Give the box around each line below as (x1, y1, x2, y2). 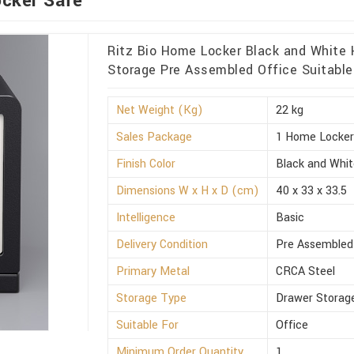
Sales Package (116, 129, 193, 146)
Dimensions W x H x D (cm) (116, 183, 260, 200)
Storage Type (116, 290, 187, 307)
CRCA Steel (276, 263, 336, 281)
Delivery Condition (116, 236, 209, 254)
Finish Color (116, 156, 176, 173)
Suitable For (116, 317, 179, 334)
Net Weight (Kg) (116, 102, 204, 119)
